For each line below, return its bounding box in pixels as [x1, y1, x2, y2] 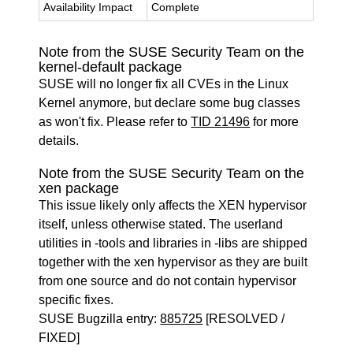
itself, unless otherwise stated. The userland [39, 217, 284, 231]
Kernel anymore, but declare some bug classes [39, 96, 301, 110]
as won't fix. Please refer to [39, 115, 191, 128]
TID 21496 [191, 115, 251, 128]
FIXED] [39, 331, 80, 344]
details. [39, 134, 80, 147]
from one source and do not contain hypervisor [39, 274, 297, 288]
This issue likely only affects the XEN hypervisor [39, 199, 307, 212]
